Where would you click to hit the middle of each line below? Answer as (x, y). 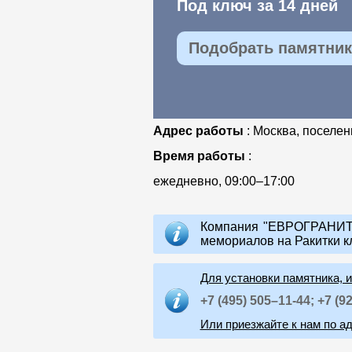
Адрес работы (200, 131)
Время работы (200, 156)
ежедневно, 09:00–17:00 (224, 181)
